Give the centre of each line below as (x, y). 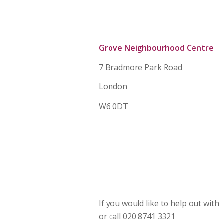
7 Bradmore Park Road (140, 67)
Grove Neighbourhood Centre (156, 47)
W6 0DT (113, 106)
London (113, 87)
